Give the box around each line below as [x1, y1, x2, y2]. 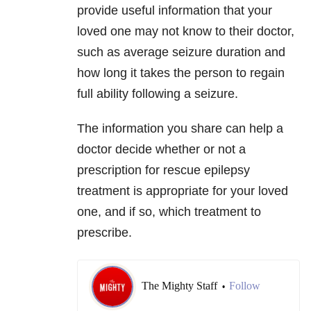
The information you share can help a [77, 121, 283, 136]
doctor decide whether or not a [77, 142, 246, 157]
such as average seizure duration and [77, 45, 285, 60]
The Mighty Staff [142, 280, 220, 292]
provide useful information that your [77, 3, 272, 18]
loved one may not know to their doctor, [77, 24, 294, 39]
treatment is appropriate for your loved [77, 184, 288, 199]
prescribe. [77, 226, 132, 240]
